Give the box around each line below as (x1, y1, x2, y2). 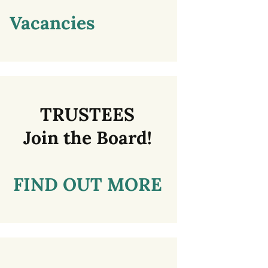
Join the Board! (23, 126, 152, 149)
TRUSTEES (40, 102, 135, 126)
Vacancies (10, 11, 95, 34)
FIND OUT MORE (13, 172, 162, 196)
